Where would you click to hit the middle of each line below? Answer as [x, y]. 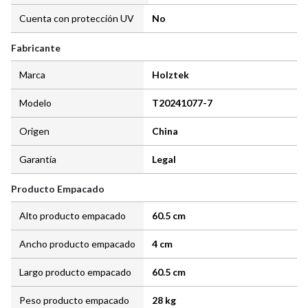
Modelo [35, 103]
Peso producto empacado [74, 300]
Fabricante [36, 48]
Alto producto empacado [73, 216]
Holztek [170, 75]
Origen [34, 131]
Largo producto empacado [75, 272]
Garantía [38, 159]
